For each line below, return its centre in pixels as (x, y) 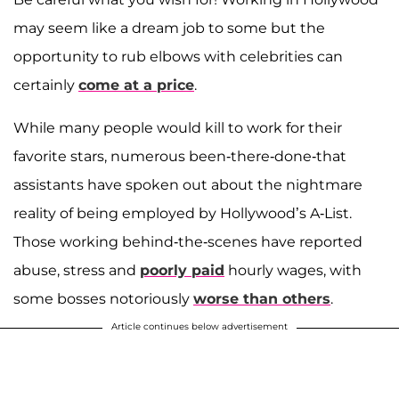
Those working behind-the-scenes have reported (188, 241)
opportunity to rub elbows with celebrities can (178, 56)
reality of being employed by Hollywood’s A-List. (183, 213)
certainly (46, 85)
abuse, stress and (77, 270)
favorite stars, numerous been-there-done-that (180, 156)
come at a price (136, 85)
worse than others (262, 298)
